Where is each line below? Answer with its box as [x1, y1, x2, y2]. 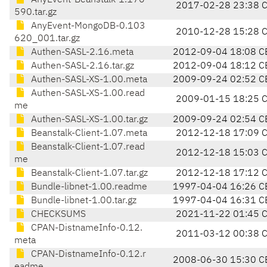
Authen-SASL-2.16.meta [29, 48, 133, 58]
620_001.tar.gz [14, 34, 80, 44]
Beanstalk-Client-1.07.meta [29, 129, 147, 139]
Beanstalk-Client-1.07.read [29, 142, 145, 153]
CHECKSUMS [29, 210, 86, 220]
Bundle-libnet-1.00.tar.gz [29, 196, 136, 206]
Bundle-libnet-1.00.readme [29, 182, 147, 193]
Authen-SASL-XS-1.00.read [29, 89, 145, 99]
